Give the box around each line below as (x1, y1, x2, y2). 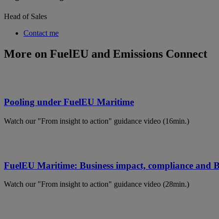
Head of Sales (4, 12, 47, 21)
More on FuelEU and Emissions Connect (4, 47, 207, 60)
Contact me (23, 28, 59, 37)
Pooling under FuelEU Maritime (4, 97, 134, 108)
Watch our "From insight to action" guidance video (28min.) (4, 180, 189, 189)
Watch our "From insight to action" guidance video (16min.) (4, 116, 189, 125)
